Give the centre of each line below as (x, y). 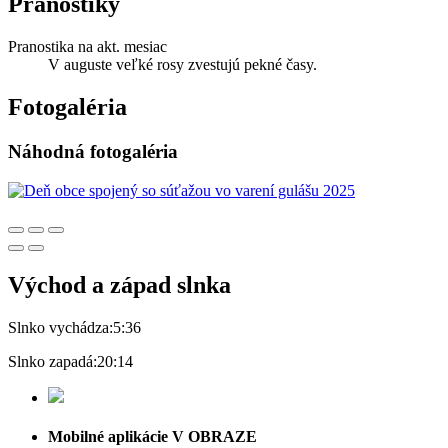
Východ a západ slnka (119, 284)
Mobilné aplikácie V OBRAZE (152, 436)
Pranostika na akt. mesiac (87, 47)
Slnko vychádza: (60, 327)
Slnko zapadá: (52, 361)
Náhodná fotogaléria (93, 152)
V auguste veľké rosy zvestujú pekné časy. (182, 65)
